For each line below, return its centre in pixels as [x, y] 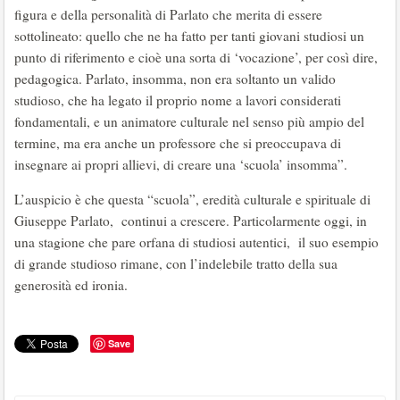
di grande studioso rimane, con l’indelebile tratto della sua [176, 264]
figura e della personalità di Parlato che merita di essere [168, 15]
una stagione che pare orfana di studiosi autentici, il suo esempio [196, 242]
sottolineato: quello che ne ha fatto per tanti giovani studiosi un [189, 36]
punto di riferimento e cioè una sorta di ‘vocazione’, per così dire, [196, 58]
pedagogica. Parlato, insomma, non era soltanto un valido [175, 79]
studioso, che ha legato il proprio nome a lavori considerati [178, 100]
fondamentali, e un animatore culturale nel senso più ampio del [189, 122]
